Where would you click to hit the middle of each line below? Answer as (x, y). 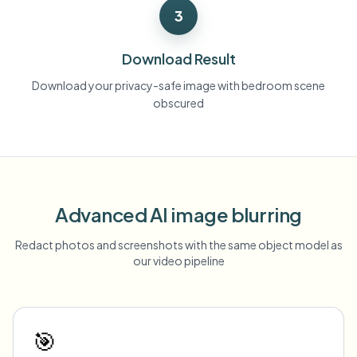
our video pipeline (178, 261)
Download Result (178, 59)
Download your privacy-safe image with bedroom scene (178, 85)
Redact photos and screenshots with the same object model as (178, 245)
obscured (178, 103)
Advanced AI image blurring (178, 214)
